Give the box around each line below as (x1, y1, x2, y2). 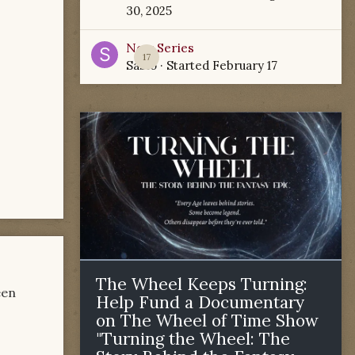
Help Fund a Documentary (96, 291, 304, 313)
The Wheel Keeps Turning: (96, 273, 307, 295)
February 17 (212, 58, 277, 73)
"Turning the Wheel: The (96, 327, 290, 349)
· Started (157, 58, 212, 73)
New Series (126, 40, 194, 55)
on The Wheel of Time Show (96, 309, 319, 331)
